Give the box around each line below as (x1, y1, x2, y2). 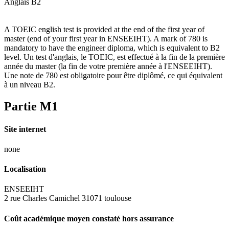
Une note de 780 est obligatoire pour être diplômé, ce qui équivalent (4, 71, 222, 80)
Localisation (4, 165, 46, 174)
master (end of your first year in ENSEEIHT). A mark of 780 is (4, 34, 208, 43)
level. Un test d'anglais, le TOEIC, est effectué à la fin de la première (4, 53, 225, 62)
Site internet (4, 124, 46, 133)
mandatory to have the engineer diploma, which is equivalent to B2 (4, 43, 220, 53)
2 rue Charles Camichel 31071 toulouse (4, 194, 131, 203)
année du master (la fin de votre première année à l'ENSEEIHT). (4, 62, 212, 71)
